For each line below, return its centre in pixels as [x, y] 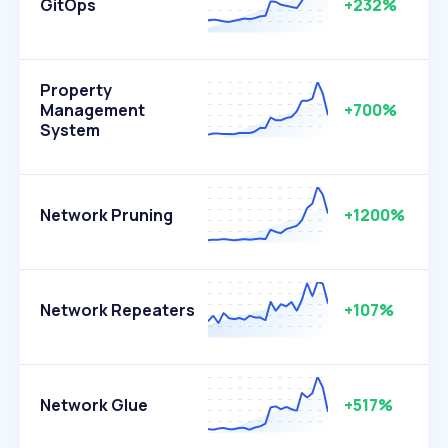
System [70, 130]
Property [76, 90]
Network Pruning [106, 215]
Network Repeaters [117, 310]
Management [92, 110]
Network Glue [94, 405]
